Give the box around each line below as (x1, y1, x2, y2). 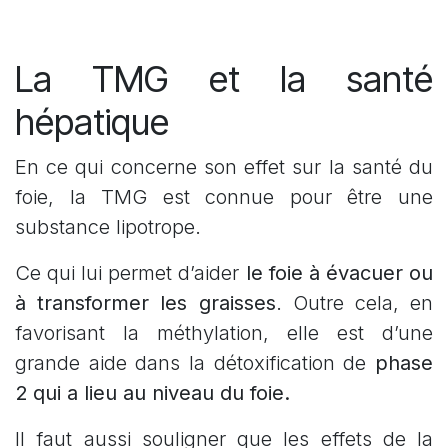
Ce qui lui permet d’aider (15, 261, 246, 286)
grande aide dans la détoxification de (15, 351, 375, 376)
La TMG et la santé (15, 57, 433, 102)
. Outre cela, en (275, 291, 433, 316)
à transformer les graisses (15, 291, 276, 316)
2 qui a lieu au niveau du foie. (15, 381, 290, 406)
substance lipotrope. (15, 215, 201, 240)
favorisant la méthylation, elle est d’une (15, 321, 433, 346)
